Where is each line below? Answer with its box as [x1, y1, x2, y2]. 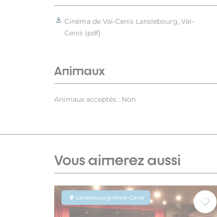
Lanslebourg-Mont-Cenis [76, 194, 144, 201]
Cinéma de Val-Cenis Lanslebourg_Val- [64, 17, 194, 26]
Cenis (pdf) [64, 29, 101, 38]
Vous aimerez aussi [54, 152, 181, 169]
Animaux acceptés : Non [54, 95, 136, 104]
